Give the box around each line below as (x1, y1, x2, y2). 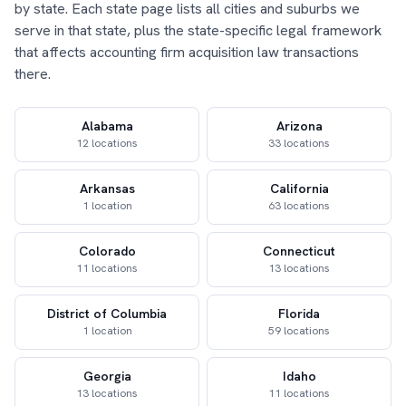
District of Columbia (47, 305, 167, 322)
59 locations (268, 324, 330, 338)
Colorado (78, 243, 136, 259)
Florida (278, 305, 320, 322)
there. (14, 64, 51, 83)
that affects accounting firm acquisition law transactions (14, 43, 359, 62)
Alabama (81, 118, 133, 134)
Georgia (82, 368, 131, 384)
